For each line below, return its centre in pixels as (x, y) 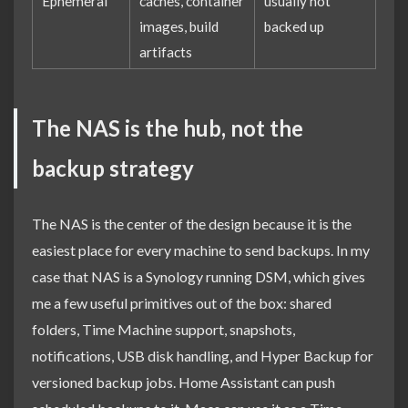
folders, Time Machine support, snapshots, (163, 329)
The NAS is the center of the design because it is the (192, 223)
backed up (294, 27)
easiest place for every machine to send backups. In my (201, 250)
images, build (179, 27)
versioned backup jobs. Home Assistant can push (184, 382)
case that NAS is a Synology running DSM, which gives (199, 276)
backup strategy (113, 168)
